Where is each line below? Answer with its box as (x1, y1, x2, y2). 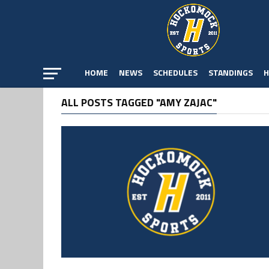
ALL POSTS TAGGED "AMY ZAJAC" (61, 94, 217, 110)
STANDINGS (208, 66, 253, 79)
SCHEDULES (153, 66, 198, 79)
